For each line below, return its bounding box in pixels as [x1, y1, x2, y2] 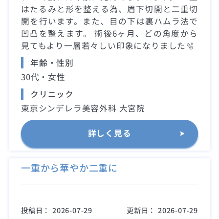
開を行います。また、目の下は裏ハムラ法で [21, 15, 198, 27]
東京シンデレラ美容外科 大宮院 [21, 102, 146, 114]
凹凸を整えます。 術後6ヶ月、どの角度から [21, 27, 198, 39]
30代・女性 [21, 70, 66, 83]
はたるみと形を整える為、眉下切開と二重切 [21, 2, 198, 15]
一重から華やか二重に [21, 161, 118, 175]
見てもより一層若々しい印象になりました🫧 [21, 39, 195, 51]
